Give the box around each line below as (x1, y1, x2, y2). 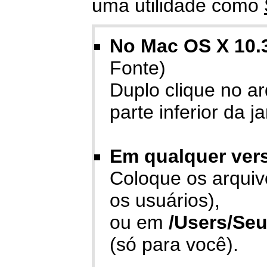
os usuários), (110, 190, 220, 211)
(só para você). (110, 234, 238, 255)
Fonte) (110, 57, 166, 79)
